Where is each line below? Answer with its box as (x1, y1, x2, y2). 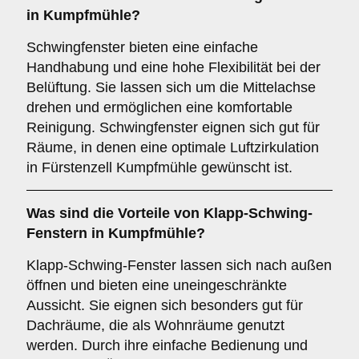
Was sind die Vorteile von (26, 205, 204, 221)
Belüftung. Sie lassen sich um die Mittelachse (26, 79, 316, 95)
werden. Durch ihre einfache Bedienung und (26, 337, 308, 353)
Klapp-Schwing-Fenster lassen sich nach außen (26, 257, 332, 273)
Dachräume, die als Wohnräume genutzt (26, 317, 284, 333)
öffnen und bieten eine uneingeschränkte (26, 277, 287, 293)
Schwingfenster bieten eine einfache (26, 39, 258, 55)
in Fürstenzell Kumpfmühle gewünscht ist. (26, 159, 292, 175)
